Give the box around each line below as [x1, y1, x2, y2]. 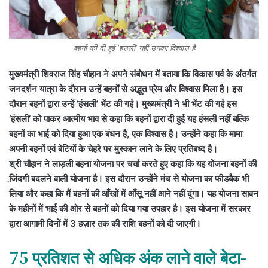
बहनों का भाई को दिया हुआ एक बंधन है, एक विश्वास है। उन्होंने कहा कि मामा [9, 128, 242, 140]
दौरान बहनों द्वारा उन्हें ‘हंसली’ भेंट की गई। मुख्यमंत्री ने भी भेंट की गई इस [9, 98, 237, 110]
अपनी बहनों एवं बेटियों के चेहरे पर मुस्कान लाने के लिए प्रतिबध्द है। [9, 143, 218, 155]
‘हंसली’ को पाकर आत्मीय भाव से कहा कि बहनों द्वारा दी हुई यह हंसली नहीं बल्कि [9, 113, 249, 125]
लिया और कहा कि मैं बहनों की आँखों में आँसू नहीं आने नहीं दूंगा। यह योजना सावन [9, 188, 258, 200]
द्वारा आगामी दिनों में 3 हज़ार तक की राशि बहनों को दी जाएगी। [9, 218, 201, 230]
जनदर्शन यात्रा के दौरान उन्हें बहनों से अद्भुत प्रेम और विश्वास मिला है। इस [9, 83, 242, 95]
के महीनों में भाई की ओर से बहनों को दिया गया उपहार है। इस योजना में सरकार [9, 203, 251, 215]
